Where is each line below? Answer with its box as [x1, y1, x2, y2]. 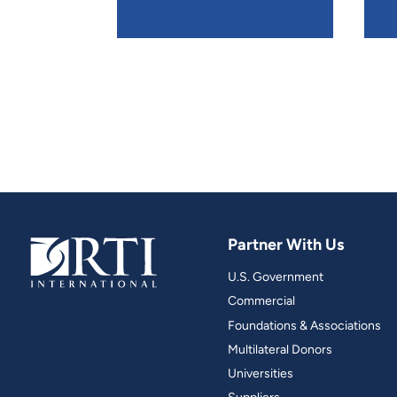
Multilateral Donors [227, 341, 332, 357]
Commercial [227, 293, 295, 309]
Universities [227, 365, 293, 381]
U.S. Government [227, 269, 323, 285]
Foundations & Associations [227, 317, 381, 333]
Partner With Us [227, 235, 344, 255]
